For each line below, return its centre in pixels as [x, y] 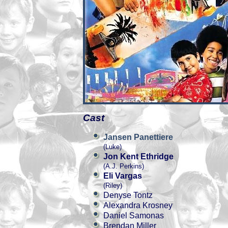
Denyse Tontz [128, 195]
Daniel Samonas [134, 216]
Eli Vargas [123, 176]
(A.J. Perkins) [124, 166]
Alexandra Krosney [138, 205]
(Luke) [112, 147]
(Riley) [113, 186]
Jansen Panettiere [138, 137]
